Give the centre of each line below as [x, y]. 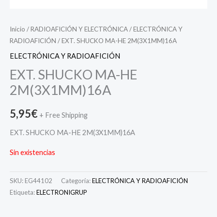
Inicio [17, 29]
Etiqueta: [23, 193]
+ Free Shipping [63, 115]
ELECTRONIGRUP [62, 193]
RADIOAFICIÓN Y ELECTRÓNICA [79, 29]
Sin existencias [32, 153]
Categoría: [77, 181]
